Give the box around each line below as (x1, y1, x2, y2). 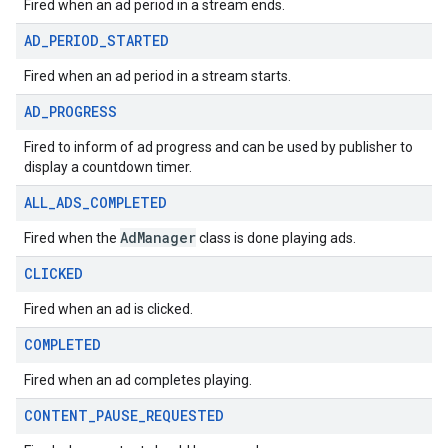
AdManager (120, 228, 196, 247)
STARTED (107, 31, 169, 50)
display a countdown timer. (24, 159, 192, 175)
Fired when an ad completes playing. (24, 372, 252, 388)
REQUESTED (146, 406, 224, 425)
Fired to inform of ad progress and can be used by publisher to (24, 139, 413, 155)
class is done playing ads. (196, 230, 356, 246)
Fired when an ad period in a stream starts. (24, 68, 291, 84)
